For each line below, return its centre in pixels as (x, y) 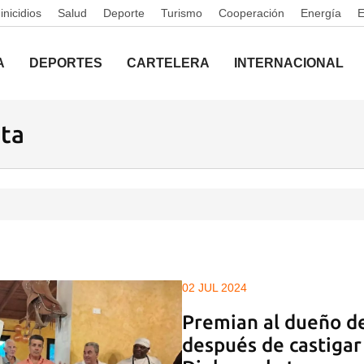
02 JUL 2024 (214, 288)
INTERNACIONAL (289, 63)
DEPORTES (66, 63)
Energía (321, 13)
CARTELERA (168, 63)
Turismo (182, 13)
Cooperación (251, 13)
